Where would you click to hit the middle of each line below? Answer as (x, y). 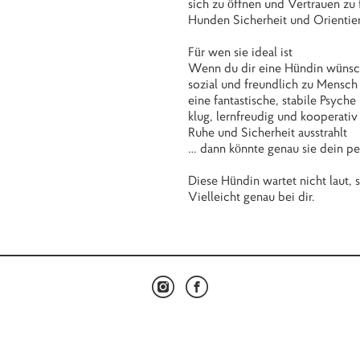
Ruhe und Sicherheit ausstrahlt (268, 132)
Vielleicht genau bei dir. (252, 196)
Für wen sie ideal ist (240, 52)
